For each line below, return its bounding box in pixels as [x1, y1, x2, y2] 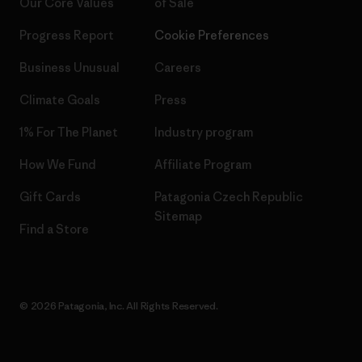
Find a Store [19, 221, 89, 238]
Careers [154, 60, 201, 76]
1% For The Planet [19, 124, 118, 141]
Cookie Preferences [154, 27, 269, 44]
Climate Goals [19, 92, 100, 108]
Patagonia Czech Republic [154, 189, 303, 205]
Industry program [154, 124, 253, 141]
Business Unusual [19, 60, 120, 76]
